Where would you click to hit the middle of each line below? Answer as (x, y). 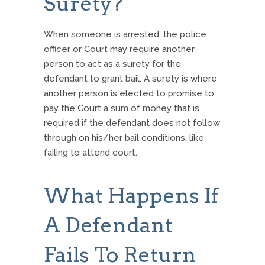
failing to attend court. (91, 153)
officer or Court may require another (119, 49)
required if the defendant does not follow (132, 123)
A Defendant (108, 225)
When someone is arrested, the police (125, 35)
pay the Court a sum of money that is (122, 109)
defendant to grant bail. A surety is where (130, 79)
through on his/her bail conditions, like (124, 138)
